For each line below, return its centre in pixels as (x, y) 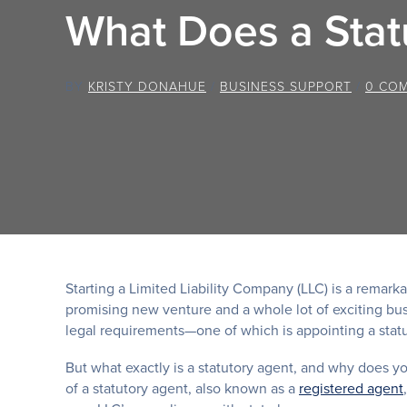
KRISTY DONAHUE (147, 85)
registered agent (351, 387)
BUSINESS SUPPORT (286, 85)
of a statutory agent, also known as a (182, 387)
